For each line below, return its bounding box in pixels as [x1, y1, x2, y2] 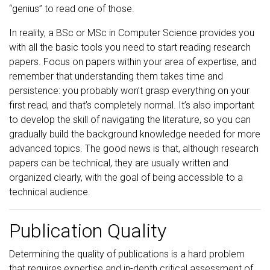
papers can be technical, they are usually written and [9, 157, 228, 169]
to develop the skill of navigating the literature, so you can [9, 114, 251, 125]
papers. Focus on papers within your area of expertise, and [9, 56, 257, 67]
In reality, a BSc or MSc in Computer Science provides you [9, 27, 254, 39]
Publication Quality [9, 219, 166, 242]
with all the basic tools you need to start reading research [9, 42, 251, 53]
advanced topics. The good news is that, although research [9, 143, 259, 154]
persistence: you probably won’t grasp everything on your [9, 85, 250, 96]
